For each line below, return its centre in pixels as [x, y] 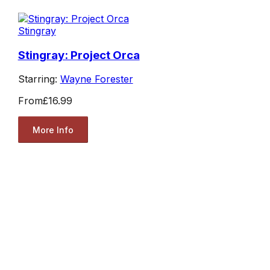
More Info [53, 130]
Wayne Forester [96, 79]
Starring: [39, 79]
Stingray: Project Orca [79, 55]
